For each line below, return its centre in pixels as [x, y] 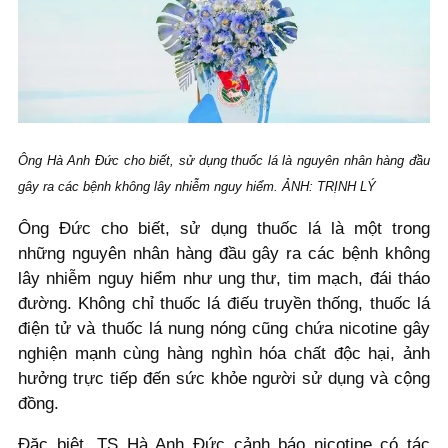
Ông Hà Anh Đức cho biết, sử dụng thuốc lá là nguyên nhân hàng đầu [224, 160]
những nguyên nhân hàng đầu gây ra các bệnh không [224, 253]
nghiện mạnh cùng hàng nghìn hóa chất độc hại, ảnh [224, 353]
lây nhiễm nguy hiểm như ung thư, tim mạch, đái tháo [224, 278]
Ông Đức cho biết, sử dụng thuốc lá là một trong [224, 228]
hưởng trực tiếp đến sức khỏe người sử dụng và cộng [224, 378]
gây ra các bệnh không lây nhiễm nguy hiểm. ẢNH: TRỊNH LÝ [197, 186]
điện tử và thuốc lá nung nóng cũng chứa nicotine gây [224, 328]
